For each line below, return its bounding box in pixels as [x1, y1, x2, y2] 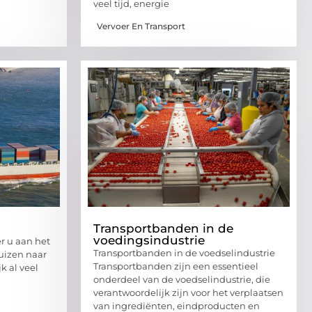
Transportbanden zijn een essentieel [93, 260, 258, 272]
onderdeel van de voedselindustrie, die [93, 274, 270, 286]
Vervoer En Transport [97, 21, 185, 32]
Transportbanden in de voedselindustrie [93, 247, 275, 259]
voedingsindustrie [93, 233, 205, 248]
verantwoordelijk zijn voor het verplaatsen [93, 287, 283, 299]
